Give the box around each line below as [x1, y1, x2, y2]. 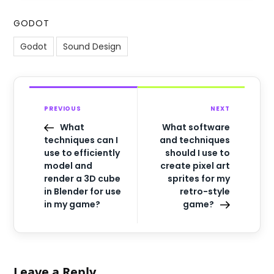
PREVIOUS [44, 104, 81, 114]
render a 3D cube [44, 172, 121, 185]
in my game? [44, 198, 101, 211]
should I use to [165, 147, 230, 160]
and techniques [159, 134, 230, 147]
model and [44, 160, 93, 172]
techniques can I [44, 134, 119, 147]
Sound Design [63, 40, 122, 53]
